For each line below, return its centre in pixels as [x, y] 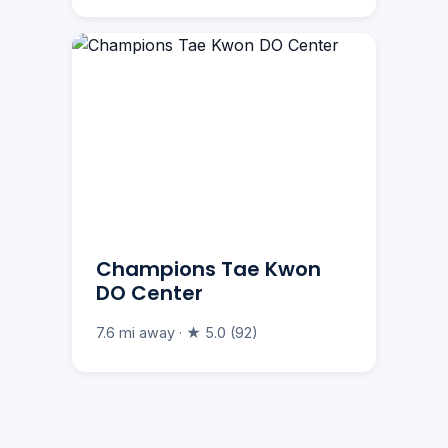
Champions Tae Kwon [208, 269]
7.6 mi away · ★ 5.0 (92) [177, 333]
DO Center [149, 293]
